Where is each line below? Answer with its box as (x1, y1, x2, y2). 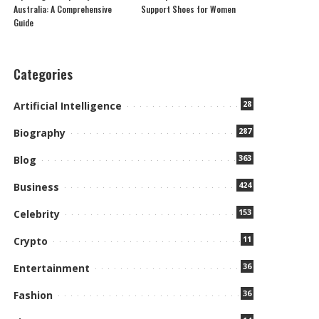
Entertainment (14, 261, 90, 275)
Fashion (14, 288, 53, 302)
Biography (14, 125, 66, 140)
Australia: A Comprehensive (14, 2, 113, 15)
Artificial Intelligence (14, 98, 122, 113)
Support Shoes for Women (140, 2, 236, 15)
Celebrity (14, 206, 61, 221)
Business (14, 179, 60, 194)
